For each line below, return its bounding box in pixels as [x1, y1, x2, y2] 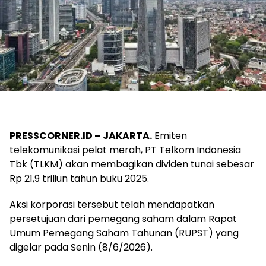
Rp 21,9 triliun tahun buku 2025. [9, 171, 151, 185]
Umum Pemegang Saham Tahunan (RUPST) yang [9, 226, 239, 240]
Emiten [152, 128, 187, 142]
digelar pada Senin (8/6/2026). [9, 240, 155, 254]
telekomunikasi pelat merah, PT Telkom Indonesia [9, 142, 241, 157]
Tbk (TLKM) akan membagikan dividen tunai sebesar [9, 157, 254, 171]
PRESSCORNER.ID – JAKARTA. [9, 128, 152, 142]
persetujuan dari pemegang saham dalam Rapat [9, 211, 237, 226]
